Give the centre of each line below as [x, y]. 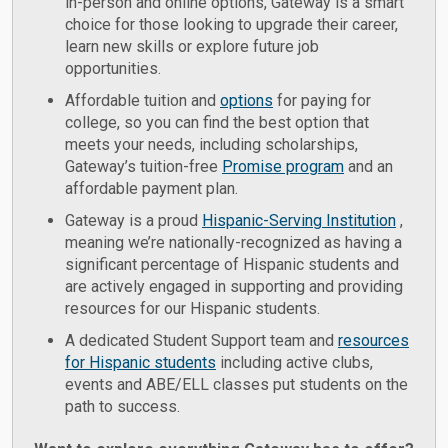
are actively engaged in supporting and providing [234, 287]
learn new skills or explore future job [192, 47]
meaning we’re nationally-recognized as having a [233, 243]
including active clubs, [294, 363]
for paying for [322, 101]
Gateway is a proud [133, 221]
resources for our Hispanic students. [192, 309]
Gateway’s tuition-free [143, 167]
